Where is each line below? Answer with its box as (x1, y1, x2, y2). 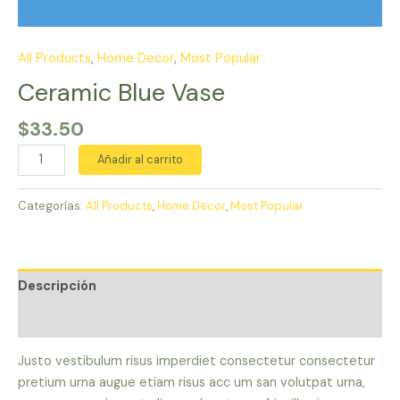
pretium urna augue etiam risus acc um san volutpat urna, (18, 373, 365, 391)
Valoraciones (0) (18, 312, 125, 329)
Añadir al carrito (96, 151, 183, 167)
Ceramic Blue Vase (18, 76, 225, 108)
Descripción (18, 277, 96, 295)
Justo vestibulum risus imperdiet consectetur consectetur (18, 352, 375, 370)
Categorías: (18, 197, 86, 213)
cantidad (17, 209, 71, 227)
